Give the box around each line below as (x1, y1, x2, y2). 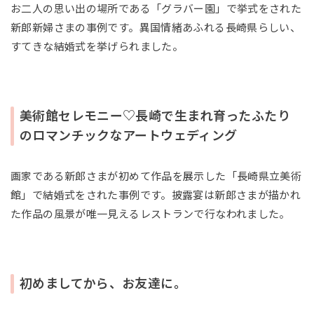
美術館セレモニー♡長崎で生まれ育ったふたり (20, 109, 290, 123)
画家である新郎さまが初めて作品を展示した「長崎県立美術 (11, 170, 302, 182)
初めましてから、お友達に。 (20, 276, 186, 291)
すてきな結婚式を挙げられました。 (11, 40, 183, 53)
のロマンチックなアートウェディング (20, 128, 238, 143)
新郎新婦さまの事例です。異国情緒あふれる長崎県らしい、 (11, 21, 301, 34)
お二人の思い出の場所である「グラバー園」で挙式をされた (11, 2, 302, 15)
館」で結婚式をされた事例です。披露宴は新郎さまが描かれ (11, 189, 301, 201)
